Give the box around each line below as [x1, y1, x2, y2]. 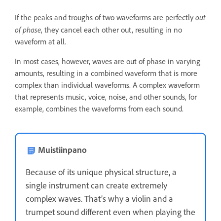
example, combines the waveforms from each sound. [15, 104, 184, 113]
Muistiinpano [38, 144, 87, 155]
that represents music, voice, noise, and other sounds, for [15, 92, 197, 102]
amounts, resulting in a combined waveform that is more [15, 68, 197, 78]
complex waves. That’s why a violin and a [26, 193, 173, 204]
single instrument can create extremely [26, 180, 167, 191]
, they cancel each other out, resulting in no [41, 25, 182, 35]
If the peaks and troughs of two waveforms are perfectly [15, 12, 195, 22]
